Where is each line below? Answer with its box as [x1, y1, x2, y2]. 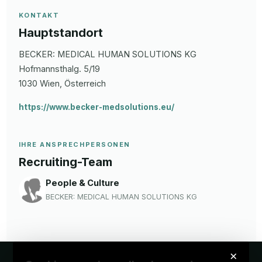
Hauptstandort [18, 25, 103, 40]
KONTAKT [18, 11, 60, 19]
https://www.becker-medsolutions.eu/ [18, 102, 174, 112]
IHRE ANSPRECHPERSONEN [18, 140, 130, 149]
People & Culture [45, 177, 119, 188]
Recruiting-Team [18, 154, 112, 169]
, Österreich [59, 78, 106, 88]
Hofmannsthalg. [18, 63, 81, 74]
